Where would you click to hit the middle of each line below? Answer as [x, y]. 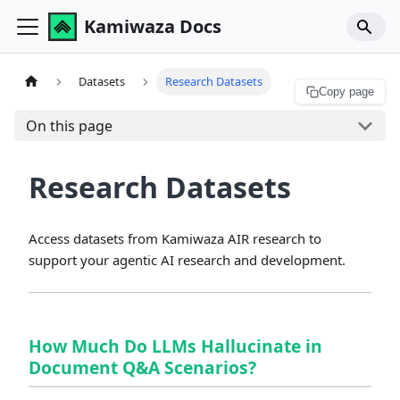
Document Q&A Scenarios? [142, 367]
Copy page [346, 92]
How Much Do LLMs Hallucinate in [175, 346]
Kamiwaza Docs [153, 26]
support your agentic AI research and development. [187, 260]
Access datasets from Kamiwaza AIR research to [175, 238]
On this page [69, 125]
